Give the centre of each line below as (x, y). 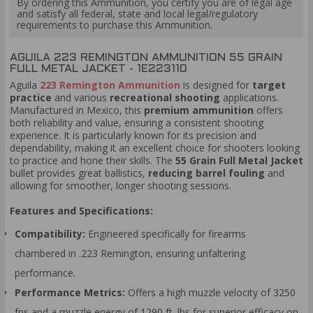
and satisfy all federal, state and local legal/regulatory (137, 14)
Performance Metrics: (70, 293)
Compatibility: (50, 234)
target (269, 85)
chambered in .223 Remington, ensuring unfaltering (130, 254)
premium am (176, 110)
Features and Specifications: (81, 210)
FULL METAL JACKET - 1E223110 (99, 68)
